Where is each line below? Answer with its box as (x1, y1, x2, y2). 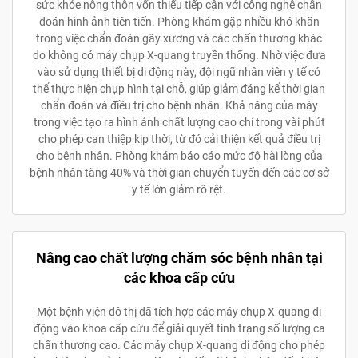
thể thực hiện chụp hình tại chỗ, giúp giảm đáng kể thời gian (33, 82, 325, 95)
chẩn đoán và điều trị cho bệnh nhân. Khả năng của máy (40, 98, 318, 112)
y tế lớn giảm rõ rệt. (132, 182, 226, 196)
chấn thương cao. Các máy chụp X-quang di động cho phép (33, 338, 325, 352)
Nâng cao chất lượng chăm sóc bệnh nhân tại (35, 249, 323, 266)
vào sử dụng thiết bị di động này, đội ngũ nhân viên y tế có (38, 65, 320, 78)
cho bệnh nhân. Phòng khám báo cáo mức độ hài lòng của (35, 149, 323, 162)
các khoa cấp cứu (123, 268, 235, 286)
